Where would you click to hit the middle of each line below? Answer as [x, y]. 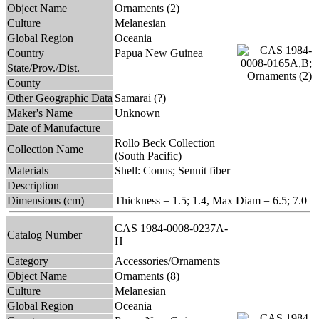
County [24, 83]
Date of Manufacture [54, 127]
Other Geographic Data [60, 98]
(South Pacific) [148, 155]
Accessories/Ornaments [167, 261]
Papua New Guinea [159, 53]
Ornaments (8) [147, 276]
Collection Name [45, 149]
